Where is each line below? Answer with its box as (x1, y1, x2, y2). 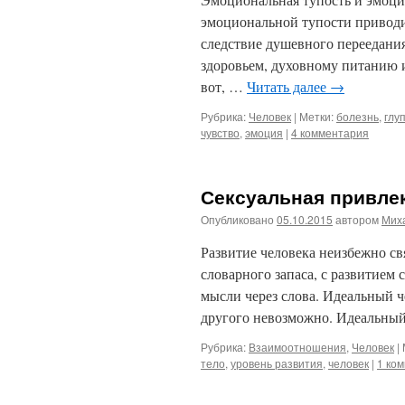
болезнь (336, 108, 379, 124)
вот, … (201, 77, 247, 96)
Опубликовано (201, 212, 274, 227)
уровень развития (231, 355, 323, 371)
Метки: (299, 108, 334, 124)
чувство (201, 125, 240, 140)
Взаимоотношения (249, 339, 346, 354)
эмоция (245, 125, 283, 140)
